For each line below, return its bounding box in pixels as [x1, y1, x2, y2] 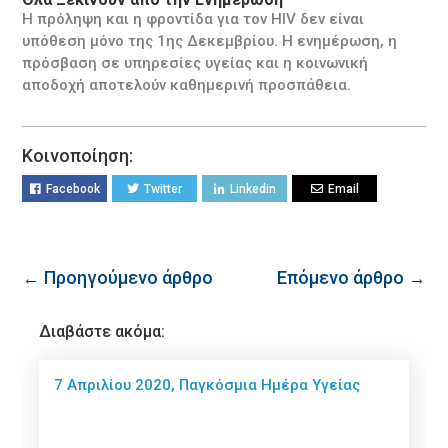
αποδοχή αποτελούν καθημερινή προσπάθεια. [22, 75, 352, 94]
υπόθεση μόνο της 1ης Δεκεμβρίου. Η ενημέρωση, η [22, 31, 398, 50]
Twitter [144, 181, 183, 196]
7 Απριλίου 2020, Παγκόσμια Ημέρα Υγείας [54, 375, 361, 394]
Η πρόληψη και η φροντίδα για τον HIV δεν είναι [22, 9, 365, 28]
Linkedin [229, 181, 276, 196]
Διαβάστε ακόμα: [39, 321, 166, 341]
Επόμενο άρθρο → [276, 266, 426, 288]
